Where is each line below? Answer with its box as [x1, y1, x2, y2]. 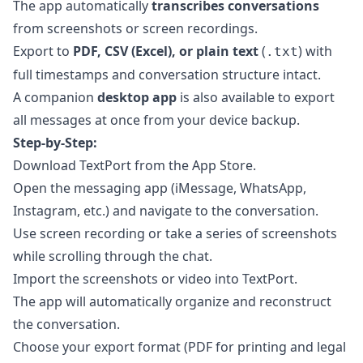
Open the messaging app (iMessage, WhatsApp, [13, 179, 306, 198]
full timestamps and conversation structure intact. [13, 66, 321, 84]
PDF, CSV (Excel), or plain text [73, 42, 258, 61]
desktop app [97, 88, 177, 107]
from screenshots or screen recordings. [13, 19, 258, 38]
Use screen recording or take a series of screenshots [13, 224, 337, 243]
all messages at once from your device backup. [13, 111, 300, 130]
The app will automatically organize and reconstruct [13, 293, 331, 311]
